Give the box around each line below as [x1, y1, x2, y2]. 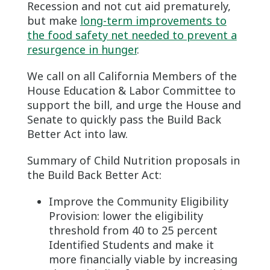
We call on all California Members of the [27, 68, 237, 83]
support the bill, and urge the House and [27, 97, 241, 112]
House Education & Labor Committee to [27, 83, 236, 98]
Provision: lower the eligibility [48, 208, 203, 223]
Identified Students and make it [48, 237, 214, 252]
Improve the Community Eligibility [48, 193, 228, 209]
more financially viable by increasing [48, 251, 237, 266]
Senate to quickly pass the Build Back [27, 111, 221, 127]
